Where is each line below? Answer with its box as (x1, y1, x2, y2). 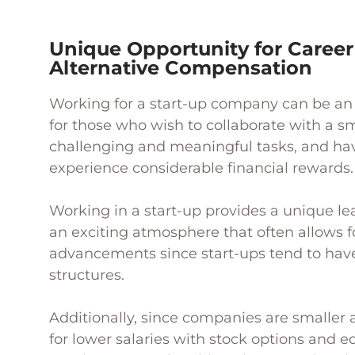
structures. (49, 266, 124, 284)
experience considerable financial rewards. (49, 159, 353, 177)
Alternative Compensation (49, 56, 312, 79)
